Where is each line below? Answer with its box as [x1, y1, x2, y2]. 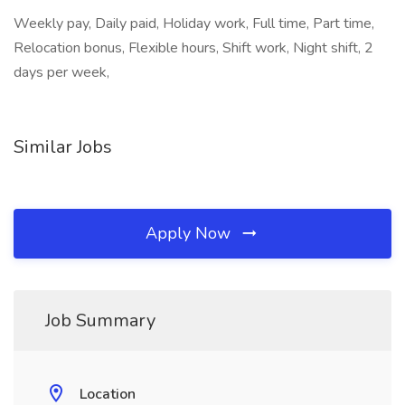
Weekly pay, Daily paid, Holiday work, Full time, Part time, [14, 14, 374, 33]
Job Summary [45, 308, 155, 333]
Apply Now [146, 222, 235, 244]
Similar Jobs [14, 135, 112, 159]
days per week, [14, 62, 109, 82]
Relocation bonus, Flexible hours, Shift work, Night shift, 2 [14, 38, 373, 58]
